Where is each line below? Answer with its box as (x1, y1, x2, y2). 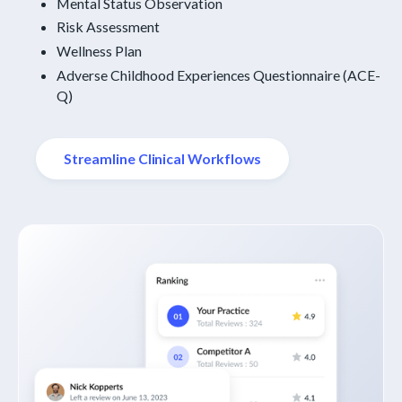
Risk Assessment (57, 18, 161, 36)
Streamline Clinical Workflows (64, 150, 261, 168)
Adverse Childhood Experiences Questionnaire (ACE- (57, 66, 381, 84)
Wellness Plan (57, 42, 143, 60)
